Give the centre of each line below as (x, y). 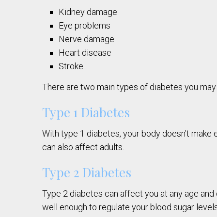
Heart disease (85, 53)
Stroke (71, 66)
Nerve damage (87, 39)
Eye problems (85, 26)
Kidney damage (88, 12)
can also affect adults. (83, 147)
